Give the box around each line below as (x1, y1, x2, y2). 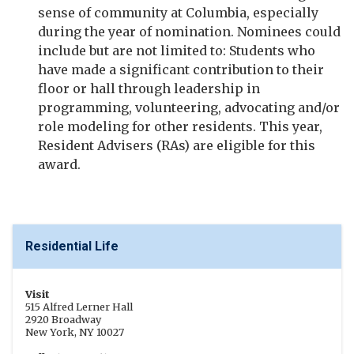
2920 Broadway (25, 313, 101, 326)
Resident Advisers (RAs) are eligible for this (38, 137, 315, 153)
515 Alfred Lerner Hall (25, 300, 133, 313)
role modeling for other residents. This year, (38, 119, 322, 134)
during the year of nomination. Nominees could (38, 24, 341, 40)
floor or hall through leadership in (38, 81, 260, 96)
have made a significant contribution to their (38, 62, 324, 77)
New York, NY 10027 (25, 326, 124, 338)
